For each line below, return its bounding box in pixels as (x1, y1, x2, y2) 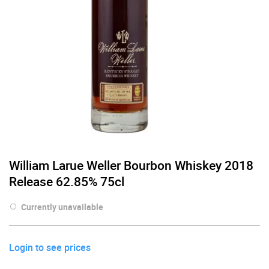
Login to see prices (9, 240, 91, 254)
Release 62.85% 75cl (9, 172, 124, 190)
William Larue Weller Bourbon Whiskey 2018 (9, 156, 253, 174)
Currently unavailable (21, 201, 103, 213)
